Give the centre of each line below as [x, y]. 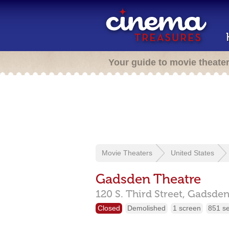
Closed [109, 208]
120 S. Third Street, [140, 194]
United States [192, 153]
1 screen [187, 208]
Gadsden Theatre [148, 179]
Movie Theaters [127, 153]
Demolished [146, 208]
